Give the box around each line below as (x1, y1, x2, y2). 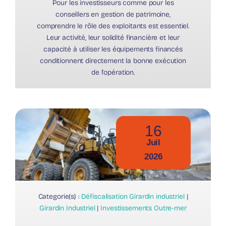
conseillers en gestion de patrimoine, (55, 10, 171, 19)
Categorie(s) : (38, 192, 81, 201)
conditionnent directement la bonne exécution (40, 56, 186, 66)
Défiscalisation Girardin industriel (81, 192, 185, 201)
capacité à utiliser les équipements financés (43, 45, 183, 54)
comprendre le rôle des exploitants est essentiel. (36, 22, 190, 31)
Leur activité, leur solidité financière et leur (46, 33, 180, 42)
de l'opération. (91, 68, 135, 77)
